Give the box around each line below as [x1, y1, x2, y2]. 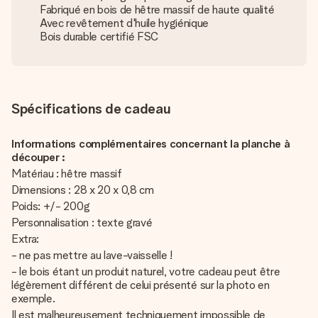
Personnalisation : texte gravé [11, 216, 155, 229]
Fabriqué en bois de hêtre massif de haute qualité [40, 3, 275, 16]
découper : [11, 150, 68, 164]
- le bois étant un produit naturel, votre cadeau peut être [11, 265, 280, 278]
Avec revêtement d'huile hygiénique [40, 16, 209, 30]
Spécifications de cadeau [11, 100, 171, 117]
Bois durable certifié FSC [40, 30, 158, 43]
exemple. [11, 292, 55, 305]
